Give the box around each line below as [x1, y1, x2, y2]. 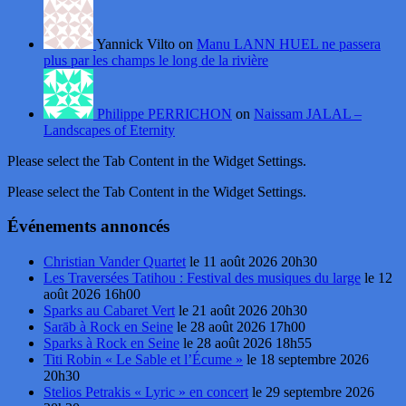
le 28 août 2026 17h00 [173, 319, 305, 335]
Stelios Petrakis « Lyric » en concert [43, 384, 248, 401]
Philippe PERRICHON [97, 105, 232, 121]
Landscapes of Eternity [43, 121, 175, 138]
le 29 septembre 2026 [248, 384, 374, 401]
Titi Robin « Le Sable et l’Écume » [43, 352, 243, 368]
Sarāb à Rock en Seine [43, 319, 173, 335]
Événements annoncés [7, 217, 169, 237]
